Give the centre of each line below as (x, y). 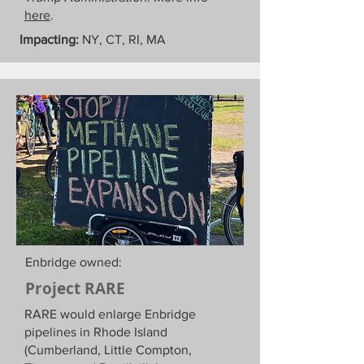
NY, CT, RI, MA (122, 39)
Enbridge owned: (74, 262)
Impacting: (49, 39)
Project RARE (75, 288)
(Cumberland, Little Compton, (108, 350)
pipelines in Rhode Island (96, 332)
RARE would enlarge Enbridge (110, 314)
